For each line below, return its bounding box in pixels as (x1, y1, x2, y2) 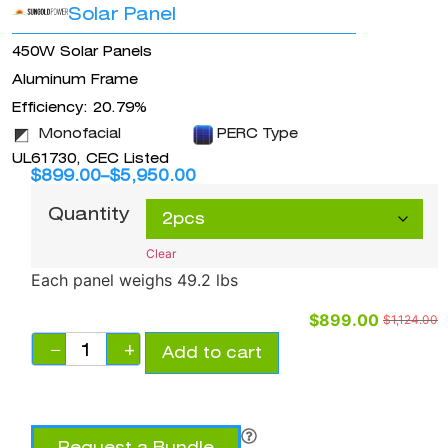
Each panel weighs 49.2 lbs (31, 270, 238, 291)
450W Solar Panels (12, 42, 152, 59)
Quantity (48, 203, 129, 225)
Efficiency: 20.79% (12, 98, 147, 115)
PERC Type (217, 125, 299, 142)
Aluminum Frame (12, 70, 138, 87)
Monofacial (38, 125, 121, 142)
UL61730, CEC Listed (12, 149, 169, 166)
